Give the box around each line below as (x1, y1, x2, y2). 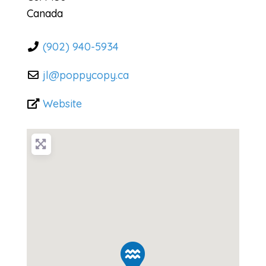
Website (43, 96, 83, 110)
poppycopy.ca (59, 68, 129, 82)
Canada (26, 6, 63, 20)
